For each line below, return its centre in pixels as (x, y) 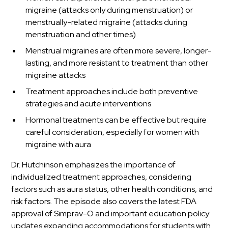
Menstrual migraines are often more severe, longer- (119, 51)
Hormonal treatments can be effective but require (116, 120)
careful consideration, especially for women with (112, 132)
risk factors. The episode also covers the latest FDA (104, 202)
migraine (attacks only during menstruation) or (109, 10)
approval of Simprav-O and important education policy (110, 214)
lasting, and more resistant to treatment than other (117, 63)
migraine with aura (59, 145)
